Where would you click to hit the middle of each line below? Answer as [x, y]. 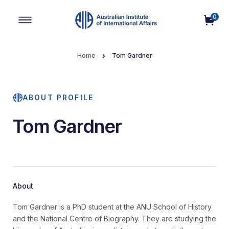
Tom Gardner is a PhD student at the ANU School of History [112, 207]
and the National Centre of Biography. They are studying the [114, 219]
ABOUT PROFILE [59, 97]
